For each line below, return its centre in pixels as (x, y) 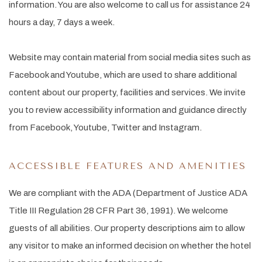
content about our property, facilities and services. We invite (127, 92)
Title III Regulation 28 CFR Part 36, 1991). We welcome (118, 211)
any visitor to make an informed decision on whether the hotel (130, 246)
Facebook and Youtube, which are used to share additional (123, 75)
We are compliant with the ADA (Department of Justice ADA (128, 193)
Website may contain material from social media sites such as (130, 57)
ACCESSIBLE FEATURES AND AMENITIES (127, 166)
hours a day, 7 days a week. (62, 22)
